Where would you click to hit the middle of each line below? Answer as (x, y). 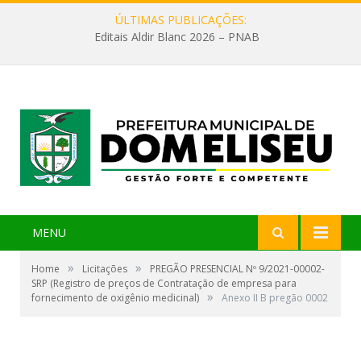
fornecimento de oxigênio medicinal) (115, 298)
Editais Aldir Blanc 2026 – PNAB (176, 37)
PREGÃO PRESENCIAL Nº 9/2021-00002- (237, 269)
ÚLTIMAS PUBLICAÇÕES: (180, 20)
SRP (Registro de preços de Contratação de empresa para (164, 284)
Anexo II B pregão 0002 (275, 298)
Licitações (105, 269)
